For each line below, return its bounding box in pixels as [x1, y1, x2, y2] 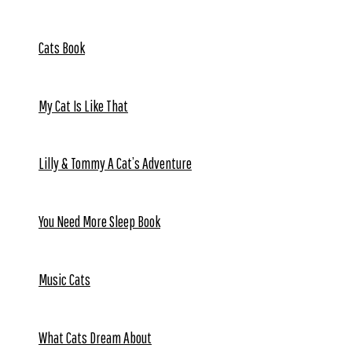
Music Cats [38, 269, 90, 288]
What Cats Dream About [38, 328, 152, 346]
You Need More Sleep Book [38, 212, 160, 231]
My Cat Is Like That [38, 96, 128, 115]
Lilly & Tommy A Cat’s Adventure [38, 154, 192, 173]
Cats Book [38, 38, 85, 57]
